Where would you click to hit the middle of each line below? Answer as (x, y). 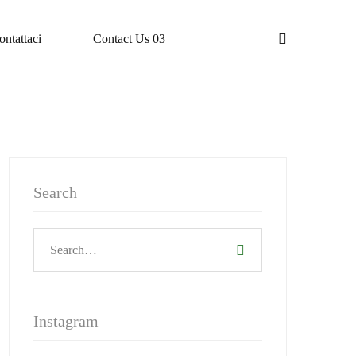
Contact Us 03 (129, 39)
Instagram (66, 321)
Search (55, 192)
